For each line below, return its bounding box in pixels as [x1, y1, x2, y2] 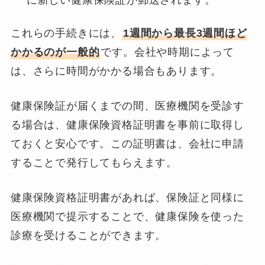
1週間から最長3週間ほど [122, 27, 247, 39]
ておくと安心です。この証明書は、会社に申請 [10, 137, 244, 150]
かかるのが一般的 [10, 46, 100, 58]
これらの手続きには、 [10, 27, 122, 39]
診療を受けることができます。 [10, 229, 167, 241]
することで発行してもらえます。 [10, 156, 178, 169]
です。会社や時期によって [101, 46, 235, 58]
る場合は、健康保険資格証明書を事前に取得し [10, 118, 244, 131]
